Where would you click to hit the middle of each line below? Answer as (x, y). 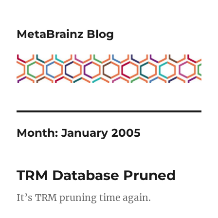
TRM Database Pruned (96, 175)
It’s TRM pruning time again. (84, 197)
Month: (39, 133)
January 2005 (101, 133)
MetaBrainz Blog (65, 34)
